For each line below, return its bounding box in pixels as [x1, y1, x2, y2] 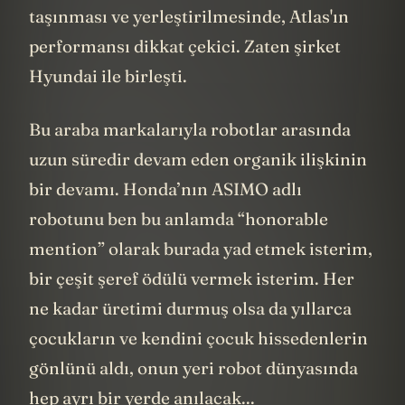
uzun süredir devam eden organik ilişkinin [29, 175, 367, 198]
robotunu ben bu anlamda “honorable [29, 235, 328, 258]
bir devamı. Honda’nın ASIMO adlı [29, 205, 302, 228]
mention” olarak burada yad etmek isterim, [29, 265, 372, 287]
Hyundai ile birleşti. [29, 91, 191, 114]
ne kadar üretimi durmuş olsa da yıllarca [29, 325, 352, 347]
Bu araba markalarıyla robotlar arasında [29, 146, 351, 168]
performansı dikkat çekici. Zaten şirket [29, 61, 341, 84]
